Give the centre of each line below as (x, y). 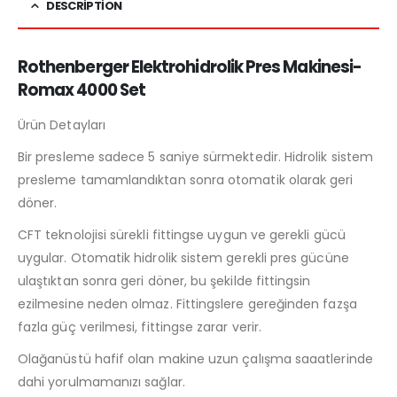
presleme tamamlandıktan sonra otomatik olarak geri (186, 179)
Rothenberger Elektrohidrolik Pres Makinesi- (190, 66)
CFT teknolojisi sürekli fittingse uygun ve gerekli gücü (182, 234)
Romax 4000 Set (82, 90)
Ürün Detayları (62, 125)
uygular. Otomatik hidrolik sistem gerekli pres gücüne (183, 257)
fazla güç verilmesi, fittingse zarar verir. (140, 327)
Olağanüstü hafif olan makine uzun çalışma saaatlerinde (195, 358)
